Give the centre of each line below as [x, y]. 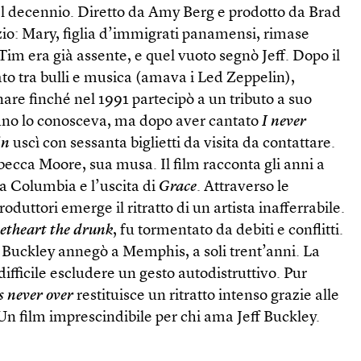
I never [284, 122]
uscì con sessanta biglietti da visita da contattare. [173, 143]
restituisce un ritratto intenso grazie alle [207, 296]
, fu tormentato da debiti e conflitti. [228, 230]
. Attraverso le [243, 187]
